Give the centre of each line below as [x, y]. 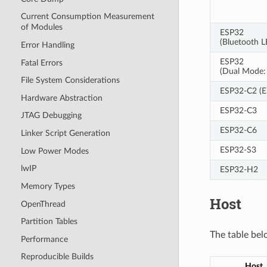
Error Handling [47, 45]
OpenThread [43, 204]
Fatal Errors [41, 63]
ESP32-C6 [238, 130]
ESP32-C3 [238, 110]
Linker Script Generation [65, 133]
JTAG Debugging [51, 116]
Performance [44, 239]
